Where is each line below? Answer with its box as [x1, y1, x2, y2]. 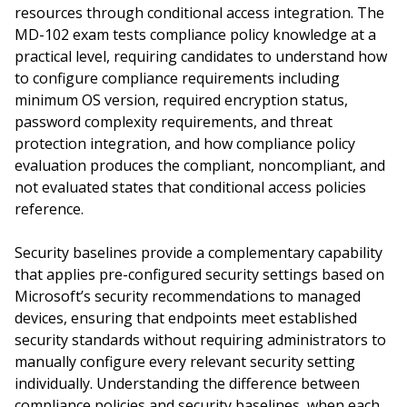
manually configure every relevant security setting [15, 352, 355, 372]
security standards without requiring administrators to [15, 330, 386, 350]
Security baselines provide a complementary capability [15, 243, 382, 263]
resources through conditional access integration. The [15, 3, 384, 23]
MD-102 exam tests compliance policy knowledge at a [15, 25, 376, 45]
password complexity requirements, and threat [15, 112, 333, 132]
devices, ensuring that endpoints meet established [15, 308, 357, 328]
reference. [15, 199, 84, 219]
